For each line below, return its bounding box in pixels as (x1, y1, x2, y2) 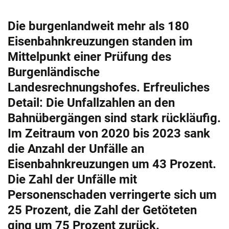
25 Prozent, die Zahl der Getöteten (8, 203, 197, 218)
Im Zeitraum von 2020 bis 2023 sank (8, 126, 210, 141)
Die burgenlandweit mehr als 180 (8, 19, 189, 34)
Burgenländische (8, 65, 100, 80)
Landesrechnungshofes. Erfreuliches (8, 80, 210, 95)
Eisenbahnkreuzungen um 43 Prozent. (8, 157, 216, 172)
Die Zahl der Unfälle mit (8, 172, 137, 187)
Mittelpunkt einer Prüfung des (8, 50, 171, 64)
